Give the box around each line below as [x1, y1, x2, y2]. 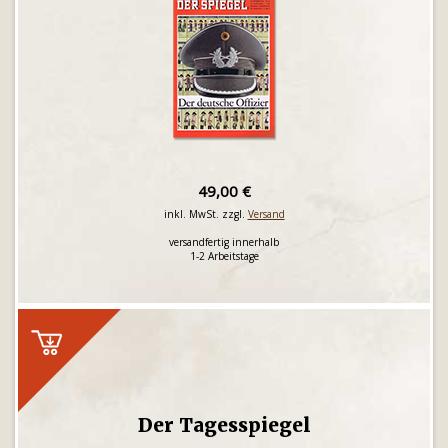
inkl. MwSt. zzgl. [163, 207, 248, 221]
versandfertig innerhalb [169, 235, 279, 249]
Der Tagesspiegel [137, 413, 311, 437]
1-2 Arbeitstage [189, 249, 259, 263]
